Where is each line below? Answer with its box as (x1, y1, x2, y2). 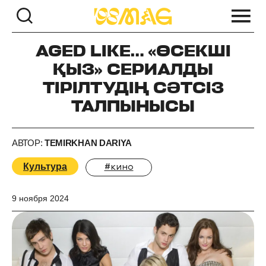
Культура (23, 161, 67, 172)
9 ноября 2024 (12, 194, 69, 203)
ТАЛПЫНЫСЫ (71, 100, 195, 115)
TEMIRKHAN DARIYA (44, 138, 132, 148)
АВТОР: (12, 138, 45, 148)
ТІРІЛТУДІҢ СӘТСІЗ (42, 81, 224, 97)
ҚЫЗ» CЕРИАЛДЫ (53, 63, 213, 78)
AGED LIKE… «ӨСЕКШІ (35, 45, 231, 60)
